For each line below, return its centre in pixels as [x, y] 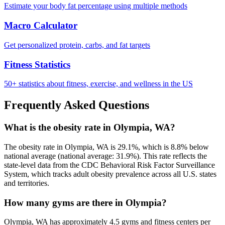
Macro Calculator [41, 26]
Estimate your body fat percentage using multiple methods [96, 6]
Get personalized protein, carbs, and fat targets [77, 45]
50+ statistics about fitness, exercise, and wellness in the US [98, 84]
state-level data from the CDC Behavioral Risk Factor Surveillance [109, 165]
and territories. [27, 183]
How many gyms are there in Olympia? [85, 202]
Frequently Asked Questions [77, 105]
